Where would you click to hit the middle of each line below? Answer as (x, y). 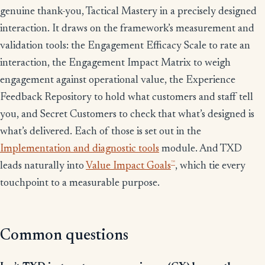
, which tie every (210, 167)
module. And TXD (201, 149)
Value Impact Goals (128, 167)
